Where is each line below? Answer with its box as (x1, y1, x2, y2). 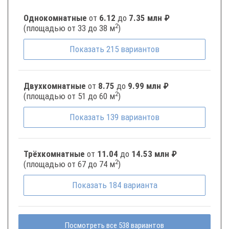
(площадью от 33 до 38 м (24, 23, 115, 33)
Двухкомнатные (24, 81, 88, 91)
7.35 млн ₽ (129, 13, 170, 23)
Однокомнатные (24, 13, 89, 23)
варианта (123, 180, 157, 190)
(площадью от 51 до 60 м (24, 91, 115, 101)
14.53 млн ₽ (131, 149, 177, 159)
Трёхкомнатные (24, 149, 87, 159)
